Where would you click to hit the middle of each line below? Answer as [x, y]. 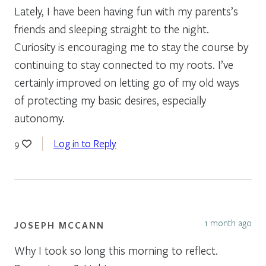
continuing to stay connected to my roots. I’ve [124, 64]
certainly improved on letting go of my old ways [127, 82]
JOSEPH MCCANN [59, 225]
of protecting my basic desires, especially [110, 100]
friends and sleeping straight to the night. [112, 28]
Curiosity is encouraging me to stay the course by [131, 46]
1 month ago [228, 222]
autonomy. [39, 118]
